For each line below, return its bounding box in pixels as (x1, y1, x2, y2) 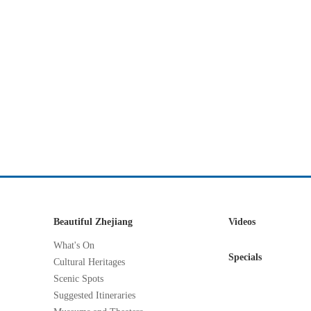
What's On (53, 240, 94, 251)
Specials (228, 252, 262, 262)
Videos (228, 217, 255, 227)
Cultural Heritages (53, 257, 125, 267)
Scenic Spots (53, 274, 103, 284)
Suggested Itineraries (53, 290, 135, 301)
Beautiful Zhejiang (53, 217, 133, 227)
